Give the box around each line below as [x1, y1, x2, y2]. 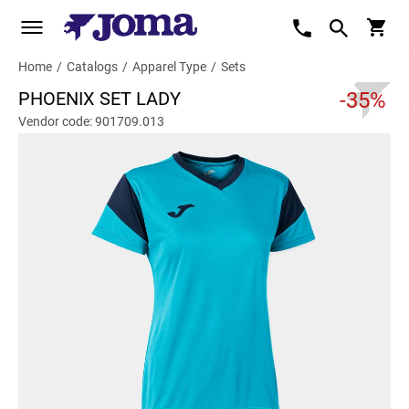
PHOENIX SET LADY [18, 88, 181, 110]
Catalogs [67, 59, 118, 74]
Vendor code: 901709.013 [18, 114, 164, 129]
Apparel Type [132, 59, 206, 74]
